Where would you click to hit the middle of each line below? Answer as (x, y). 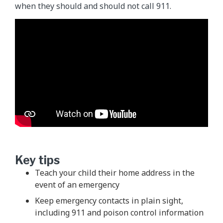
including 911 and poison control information (119, 213)
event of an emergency (77, 185)
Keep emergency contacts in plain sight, (109, 201)
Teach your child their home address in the (115, 173)
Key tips (37, 161)
